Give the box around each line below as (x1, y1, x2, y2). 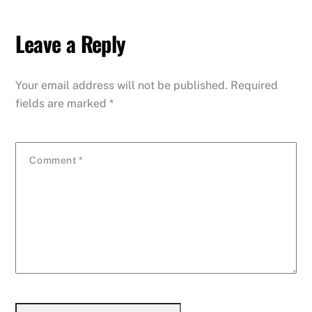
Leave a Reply (15, 28, 126, 60)
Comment (29, 154, 79, 166)
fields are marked (15, 96, 110, 110)
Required (231, 78, 279, 92)
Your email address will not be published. (15, 78, 228, 92)
